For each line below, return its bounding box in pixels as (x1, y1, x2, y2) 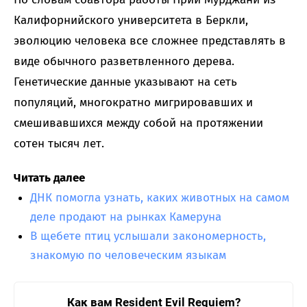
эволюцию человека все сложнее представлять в (14, 33, 286, 48)
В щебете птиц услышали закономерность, (30, 228, 266, 243)
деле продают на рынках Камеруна (30, 209, 221, 224)
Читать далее (14, 170, 85, 185)
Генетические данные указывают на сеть (14, 74, 237, 89)
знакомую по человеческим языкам (30, 247, 226, 262)
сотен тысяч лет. (14, 136, 104, 151)
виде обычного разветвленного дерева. (14, 53, 234, 69)
